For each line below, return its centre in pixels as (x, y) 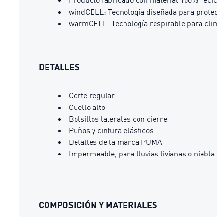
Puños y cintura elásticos (111, 130)
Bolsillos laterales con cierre (118, 118)
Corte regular (92, 95)
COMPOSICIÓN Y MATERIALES (98, 205)
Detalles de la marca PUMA (116, 142)
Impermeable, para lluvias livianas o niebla (142, 153)
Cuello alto (87, 107)
